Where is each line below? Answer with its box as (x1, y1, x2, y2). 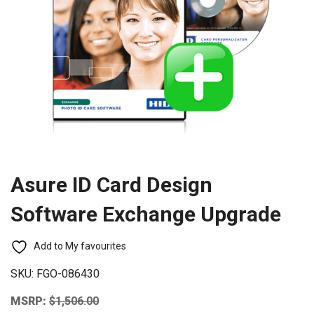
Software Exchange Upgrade (11, 201, 281, 226)
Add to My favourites (34, 240, 126, 252)
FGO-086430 (36, 267, 100, 281)
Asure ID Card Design (11, 172, 212, 197)
